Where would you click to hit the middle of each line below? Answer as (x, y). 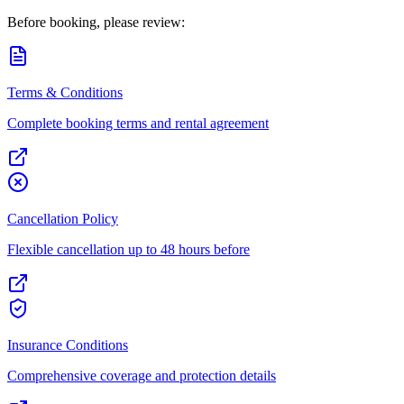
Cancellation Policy (63, 219)
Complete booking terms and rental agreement (138, 124)
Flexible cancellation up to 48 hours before (129, 250)
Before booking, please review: (96, 23)
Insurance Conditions (68, 345)
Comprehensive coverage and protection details (142, 376)
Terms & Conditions (65, 93)
